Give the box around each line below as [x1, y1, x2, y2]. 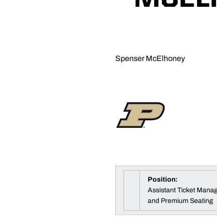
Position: [148, 176, 178, 183]
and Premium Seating [148, 197, 213, 204]
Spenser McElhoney [115, 54, 185, 62]
